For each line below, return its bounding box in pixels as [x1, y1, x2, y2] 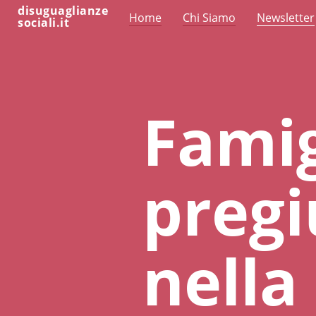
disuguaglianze [18, 3, 108, 18]
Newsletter [257, 10, 315, 25]
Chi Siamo [183, 10, 236, 25]
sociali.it [18, 15, 69, 30]
